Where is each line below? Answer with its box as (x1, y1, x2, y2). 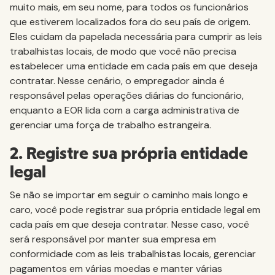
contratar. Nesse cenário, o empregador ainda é (10, 74, 225, 87)
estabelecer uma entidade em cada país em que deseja (10, 59, 258, 72)
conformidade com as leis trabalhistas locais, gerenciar (10, 247, 256, 260)
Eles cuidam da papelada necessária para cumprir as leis (10, 29, 262, 43)
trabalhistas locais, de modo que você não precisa (10, 44, 236, 58)
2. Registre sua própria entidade (10, 145, 248, 163)
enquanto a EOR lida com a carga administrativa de (10, 103, 239, 117)
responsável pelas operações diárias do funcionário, (10, 88, 244, 102)
